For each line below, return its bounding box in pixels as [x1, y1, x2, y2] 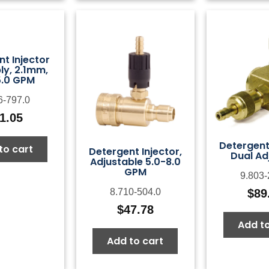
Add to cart [107, 234, 164, 249]
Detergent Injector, [88, 145, 182, 159]
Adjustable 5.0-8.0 [89, 155, 181, 169]
